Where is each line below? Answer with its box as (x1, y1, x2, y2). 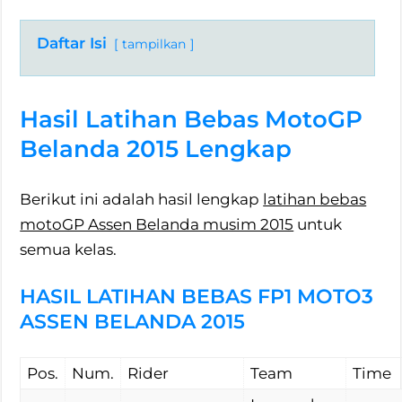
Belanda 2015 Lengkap (20, 135, 293, 164)
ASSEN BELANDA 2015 (20, 310, 246, 335)
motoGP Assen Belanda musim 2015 (20, 215, 294, 234)
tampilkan (122, 37, 187, 52)
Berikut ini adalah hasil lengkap (20, 190, 264, 209)
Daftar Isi (37, 34, 108, 53)
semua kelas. (20, 240, 118, 259)
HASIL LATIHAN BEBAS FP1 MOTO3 (20, 284, 374, 310)
